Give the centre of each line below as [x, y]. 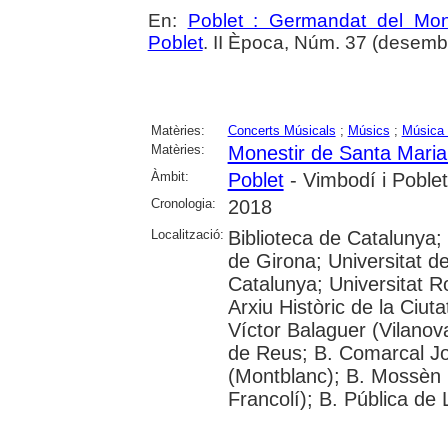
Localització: [187, 234]
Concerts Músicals [281, 130]
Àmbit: [169, 176]
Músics [368, 130]
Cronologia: [183, 203]
